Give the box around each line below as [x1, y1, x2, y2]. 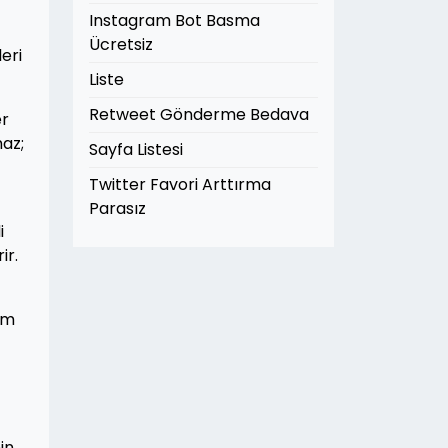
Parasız [89, 197, 146, 220]
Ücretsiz [89, 33, 153, 56]
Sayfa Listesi [89, 138, 183, 161]
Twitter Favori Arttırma [89, 173, 271, 196]
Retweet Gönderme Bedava [89, 103, 309, 126]
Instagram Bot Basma [89, 9, 260, 32]
